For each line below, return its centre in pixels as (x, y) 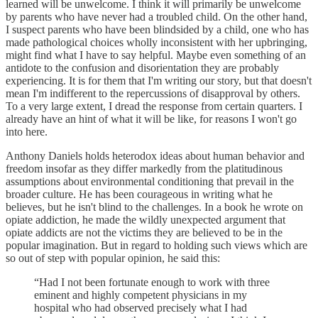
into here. (27, 131)
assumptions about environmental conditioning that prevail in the (150, 181)
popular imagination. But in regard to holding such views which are (157, 245)
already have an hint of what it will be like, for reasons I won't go (151, 119)
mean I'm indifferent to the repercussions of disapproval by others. (153, 93)
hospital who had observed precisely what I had (141, 307)
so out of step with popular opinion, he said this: (113, 258)
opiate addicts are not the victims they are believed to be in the (144, 232)
